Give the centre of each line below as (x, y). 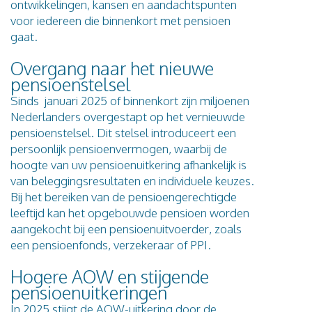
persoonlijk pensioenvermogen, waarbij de (119, 148)
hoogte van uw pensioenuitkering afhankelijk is (128, 164)
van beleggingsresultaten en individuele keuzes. (132, 180)
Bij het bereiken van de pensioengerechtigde (124, 196)
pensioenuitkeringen (89, 292)
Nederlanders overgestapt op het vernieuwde (128, 116)
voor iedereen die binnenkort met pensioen (120, 20)
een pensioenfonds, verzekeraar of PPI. (111, 244)
